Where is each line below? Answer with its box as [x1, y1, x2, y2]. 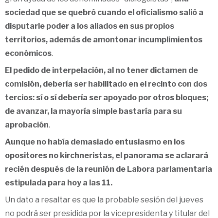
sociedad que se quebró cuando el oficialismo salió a [5, 7, 203, 17]
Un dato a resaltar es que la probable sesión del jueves [5, 195, 203, 205]
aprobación [5, 120, 49, 129]
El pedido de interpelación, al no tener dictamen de [5, 65, 198, 75]
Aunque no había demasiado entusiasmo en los [5, 137, 185, 147]
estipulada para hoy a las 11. [5, 178, 114, 188]
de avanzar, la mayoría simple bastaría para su [5, 106, 182, 116]
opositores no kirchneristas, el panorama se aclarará [5, 151, 208, 161]
